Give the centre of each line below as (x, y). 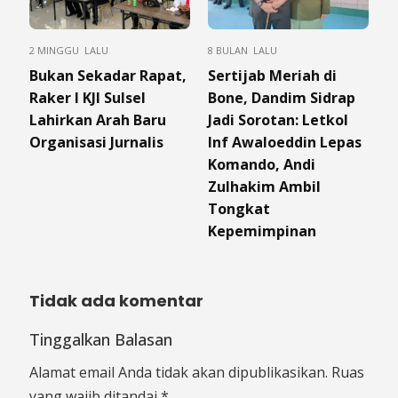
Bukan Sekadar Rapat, (108, 76)
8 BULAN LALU (243, 51)
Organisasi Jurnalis (96, 143)
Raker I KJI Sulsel (88, 98)
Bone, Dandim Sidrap (282, 98)
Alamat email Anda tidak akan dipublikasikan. (179, 373)
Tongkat (239, 209)
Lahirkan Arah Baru (98, 120)
